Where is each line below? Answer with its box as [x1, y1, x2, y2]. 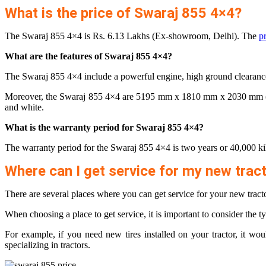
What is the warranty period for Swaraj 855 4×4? [5, 122, 204, 133]
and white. [5, 102, 44, 113]
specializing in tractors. [5, 240, 90, 251]
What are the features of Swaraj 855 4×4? [5, 51, 172, 62]
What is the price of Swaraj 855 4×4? [5, 5, 242, 22]
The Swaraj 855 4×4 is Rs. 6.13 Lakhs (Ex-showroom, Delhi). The [5, 31, 259, 42]
